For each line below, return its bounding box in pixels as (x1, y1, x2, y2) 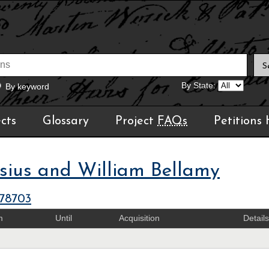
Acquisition (118, 213, 160, 223)
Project (115, 115, 157, 127)
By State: (181, 80, 216, 90)
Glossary (43, 115, 89, 127)
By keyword (5, 82, 49, 91)
